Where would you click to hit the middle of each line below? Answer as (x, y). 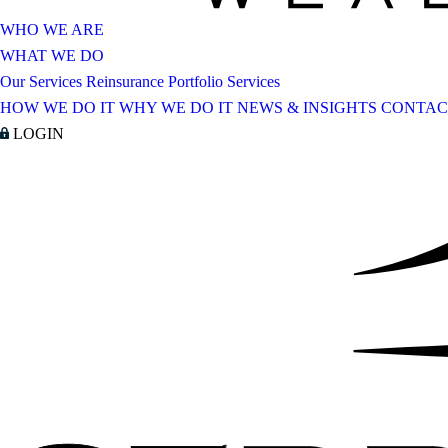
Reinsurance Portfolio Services (183, 81)
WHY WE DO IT (176, 107)
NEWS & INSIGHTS (307, 107)
